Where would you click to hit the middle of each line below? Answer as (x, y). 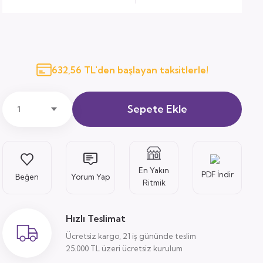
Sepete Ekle (157, 109)
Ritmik (154, 183)
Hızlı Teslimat (96, 218)
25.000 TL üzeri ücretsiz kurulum (124, 248)
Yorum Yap (90, 177)
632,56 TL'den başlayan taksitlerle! (130, 70)
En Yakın (154, 170)
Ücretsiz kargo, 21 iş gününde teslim (131, 236)
